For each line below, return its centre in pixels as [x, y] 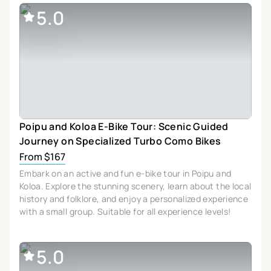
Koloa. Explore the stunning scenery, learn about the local [135, 186]
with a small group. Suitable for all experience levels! [125, 211]
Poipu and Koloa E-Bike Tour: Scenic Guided [124, 126]
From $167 [42, 156]
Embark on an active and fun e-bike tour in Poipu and [126, 173]
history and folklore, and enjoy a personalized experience [134, 198]
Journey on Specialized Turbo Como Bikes [120, 141]
